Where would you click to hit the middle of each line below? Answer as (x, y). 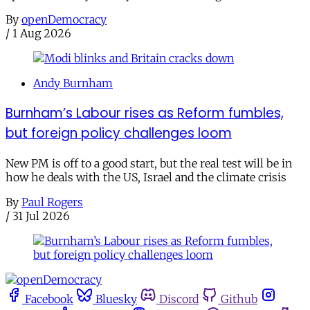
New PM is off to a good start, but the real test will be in (149, 163)
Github (239, 299)
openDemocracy (64, 20)
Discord (179, 299)
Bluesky (116, 299)
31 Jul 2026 (41, 216)
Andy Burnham (73, 83)
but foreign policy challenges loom (119, 133)
